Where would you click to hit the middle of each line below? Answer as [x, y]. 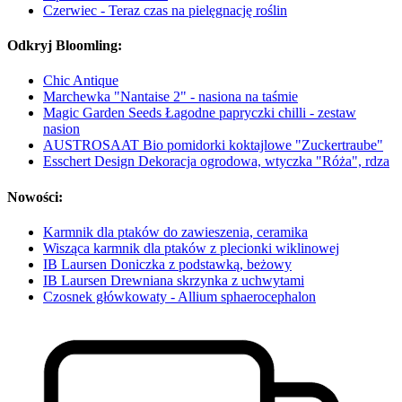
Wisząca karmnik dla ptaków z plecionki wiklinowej [191, 248]
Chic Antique [81, 81]
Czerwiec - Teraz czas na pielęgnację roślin [165, 10]
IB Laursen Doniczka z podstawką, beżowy [167, 264]
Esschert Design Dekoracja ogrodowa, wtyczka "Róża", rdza [216, 162]
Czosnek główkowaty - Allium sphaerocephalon [179, 296]
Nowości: [35, 197]
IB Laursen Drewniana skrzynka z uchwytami [174, 280]
